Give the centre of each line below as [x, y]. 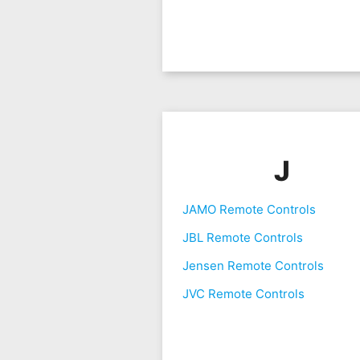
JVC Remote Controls [243, 294]
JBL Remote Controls [242, 238]
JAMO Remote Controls [249, 210]
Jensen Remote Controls [253, 266]
